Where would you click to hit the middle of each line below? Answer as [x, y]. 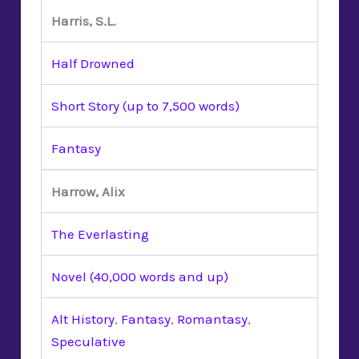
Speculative [89, 341]
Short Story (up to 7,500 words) [145, 105]
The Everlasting [100, 234]
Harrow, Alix [88, 191]
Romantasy [212, 319]
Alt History [83, 319]
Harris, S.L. [84, 20]
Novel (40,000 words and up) [140, 276]
